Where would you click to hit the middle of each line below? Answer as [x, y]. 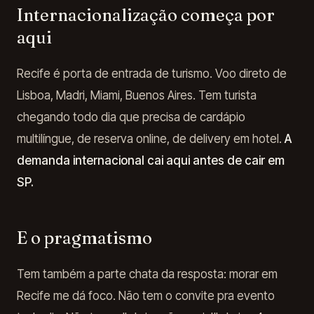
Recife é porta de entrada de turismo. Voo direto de [152, 74]
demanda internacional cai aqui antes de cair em [151, 161]
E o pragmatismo [84, 238]
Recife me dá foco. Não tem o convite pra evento [146, 296]
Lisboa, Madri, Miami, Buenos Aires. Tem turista [137, 95]
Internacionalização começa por [146, 15]
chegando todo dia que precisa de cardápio [131, 117]
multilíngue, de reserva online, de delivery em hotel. [151, 139]
